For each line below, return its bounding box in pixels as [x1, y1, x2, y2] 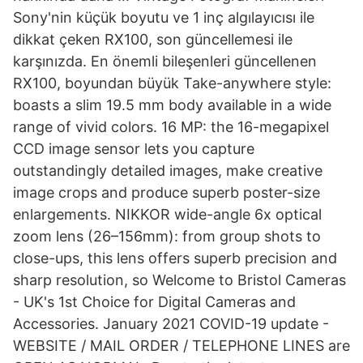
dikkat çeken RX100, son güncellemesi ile [13, 31, 293, 48]
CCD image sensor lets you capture [13, 140, 254, 157]
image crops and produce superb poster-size [13, 184, 320, 201]
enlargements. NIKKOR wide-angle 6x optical [13, 206, 322, 223]
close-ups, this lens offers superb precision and [13, 250, 337, 267]
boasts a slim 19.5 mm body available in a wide [13, 96, 331, 113]
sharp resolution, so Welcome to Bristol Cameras [13, 271, 346, 288]
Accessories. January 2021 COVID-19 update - [13, 315, 329, 332]
